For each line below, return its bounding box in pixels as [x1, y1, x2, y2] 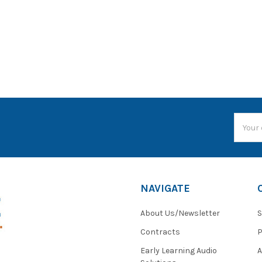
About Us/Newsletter [140, 208, 220, 219]
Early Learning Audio [140, 246, 217, 256]
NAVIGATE [140, 182, 190, 195]
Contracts [140, 227, 180, 237]
